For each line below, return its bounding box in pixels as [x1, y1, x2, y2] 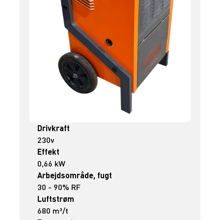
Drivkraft [37, 122, 70, 133]
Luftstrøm [37, 193, 75, 204]
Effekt [37, 146, 60, 157]
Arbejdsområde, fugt [37, 169, 112, 180]
